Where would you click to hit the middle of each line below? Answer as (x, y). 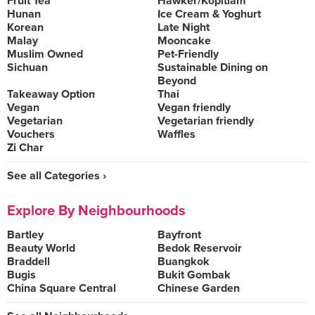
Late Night (184, 27)
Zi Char (25, 148)
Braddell (28, 262)
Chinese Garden (199, 288)
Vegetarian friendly (206, 121)
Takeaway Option (51, 94)
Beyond (177, 81)
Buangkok (184, 262)
